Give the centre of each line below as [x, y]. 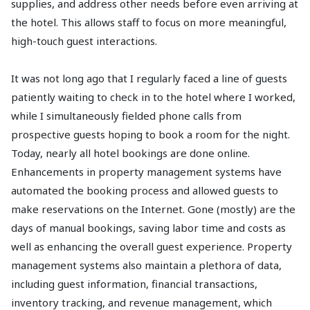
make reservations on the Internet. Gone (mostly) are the [153, 209]
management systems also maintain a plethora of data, [146, 265]
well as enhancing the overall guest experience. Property [152, 246]
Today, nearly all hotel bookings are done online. [130, 153]
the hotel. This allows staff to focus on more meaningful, [149, 22]
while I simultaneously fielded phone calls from [126, 115]
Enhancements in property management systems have [146, 171]
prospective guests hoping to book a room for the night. [151, 134]
